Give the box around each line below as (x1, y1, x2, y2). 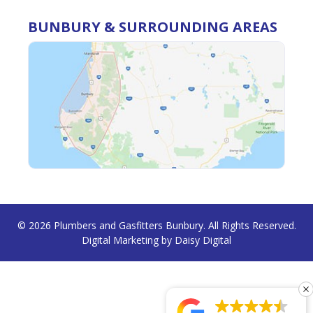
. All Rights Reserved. (203, 219, 296, 233)
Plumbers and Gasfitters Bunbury (53, 219, 203, 233)
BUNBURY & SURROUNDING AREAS (28, 17, 277, 37)
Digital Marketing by (82, 233, 175, 247)
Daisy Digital (175, 233, 231, 247)
